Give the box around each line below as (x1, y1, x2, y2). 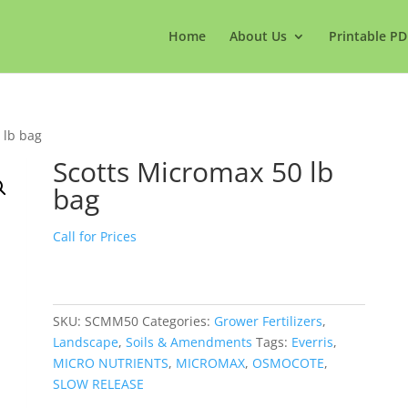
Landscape (53, 333, 119, 351)
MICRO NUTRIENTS (53, 354, 169, 372)
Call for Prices (53, 228, 138, 245)
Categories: (142, 312, 215, 330)
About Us (229, 27, 287, 45)
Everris (291, 333, 334, 351)
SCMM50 (85, 312, 139, 330)
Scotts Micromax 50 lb (53, 153, 334, 190)
